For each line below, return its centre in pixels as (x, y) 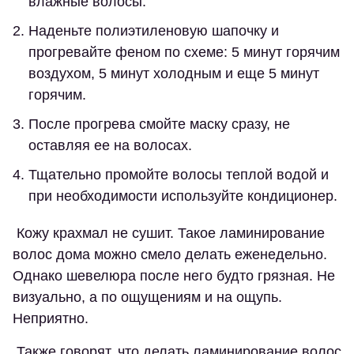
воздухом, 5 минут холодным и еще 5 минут (174, 74)
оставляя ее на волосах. (110, 146)
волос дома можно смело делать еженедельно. (170, 255)
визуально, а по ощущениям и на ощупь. (147, 298)
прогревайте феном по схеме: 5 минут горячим (184, 53)
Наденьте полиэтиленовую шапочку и (154, 31)
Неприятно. (51, 319)
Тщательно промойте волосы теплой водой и (179, 175)
